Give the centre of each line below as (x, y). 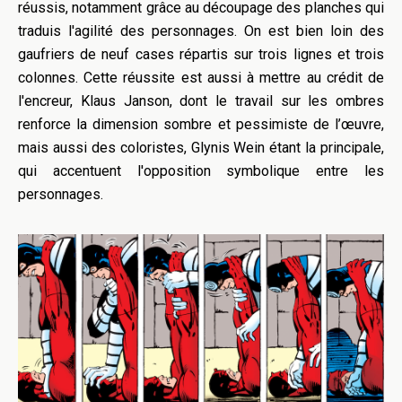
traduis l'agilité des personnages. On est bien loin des (201, 31)
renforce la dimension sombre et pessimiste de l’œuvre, (201, 125)
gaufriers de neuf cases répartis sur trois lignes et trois (201, 55)
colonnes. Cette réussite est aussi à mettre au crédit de (201, 78)
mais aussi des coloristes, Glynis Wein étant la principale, (201, 148)
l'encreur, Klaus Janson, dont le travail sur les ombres (201, 101)
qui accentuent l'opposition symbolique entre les (201, 171)
